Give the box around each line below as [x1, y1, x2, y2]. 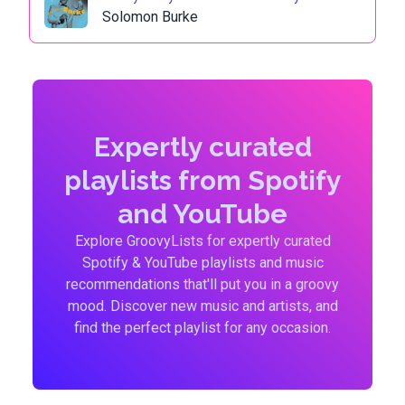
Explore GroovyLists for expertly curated [74, 232, 331, 250]
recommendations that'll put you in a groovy [66, 276, 339, 293]
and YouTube [118, 198, 287, 230]
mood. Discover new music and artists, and [67, 297, 338, 315]
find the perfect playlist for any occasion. [74, 319, 331, 336]
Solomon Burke [102, 8, 198, 25]
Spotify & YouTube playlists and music [81, 254, 324, 271]
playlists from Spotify [63, 165, 342, 196]
